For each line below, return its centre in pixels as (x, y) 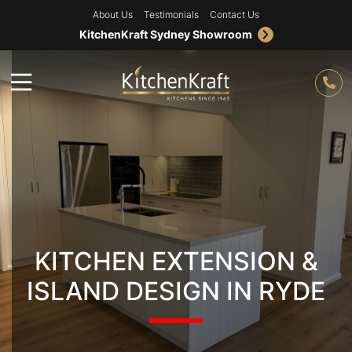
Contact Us (235, 15)
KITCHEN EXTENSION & (176, 261)
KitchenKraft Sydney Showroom (165, 34)
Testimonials (171, 15)
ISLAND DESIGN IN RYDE (176, 291)
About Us (113, 15)
